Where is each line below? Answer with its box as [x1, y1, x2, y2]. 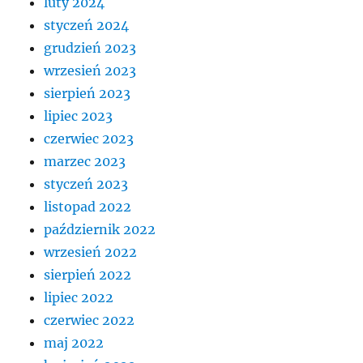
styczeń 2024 [44, 16, 130, 33]
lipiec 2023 [44, 107, 113, 124]
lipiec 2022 [44, 288, 114, 305]
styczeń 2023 [44, 175, 129, 192]
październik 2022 [44, 220, 156, 237]
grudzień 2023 [44, 39, 137, 56]
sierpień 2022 [44, 266, 132, 283]
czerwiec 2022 [44, 311, 135, 328]
